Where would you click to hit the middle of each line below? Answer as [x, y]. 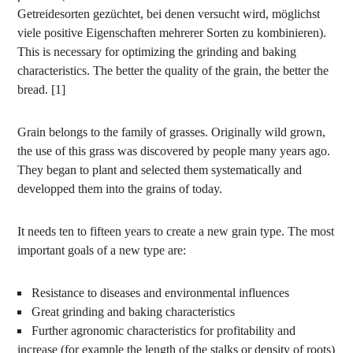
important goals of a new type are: [102, 250]
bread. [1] [42, 89]
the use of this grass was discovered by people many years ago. [174, 151]
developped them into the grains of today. [120, 189]
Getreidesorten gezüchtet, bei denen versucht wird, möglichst [169, 14]
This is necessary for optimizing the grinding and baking [157, 52]
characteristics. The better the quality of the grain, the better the [173, 71]
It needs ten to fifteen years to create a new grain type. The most [176, 231]
